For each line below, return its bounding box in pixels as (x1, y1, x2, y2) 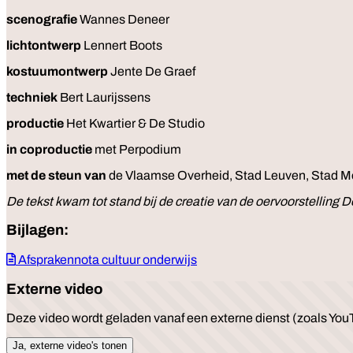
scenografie (6, 12, 77, 26)
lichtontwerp (6, 38, 81, 52)
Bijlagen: (6, 222, 69, 239)
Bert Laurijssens (58, 90, 150, 104)
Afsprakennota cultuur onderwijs (16, 253, 197, 267)
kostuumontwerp (6, 64, 108, 78)
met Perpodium (92, 142, 181, 156)
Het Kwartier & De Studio (64, 116, 205, 130)
